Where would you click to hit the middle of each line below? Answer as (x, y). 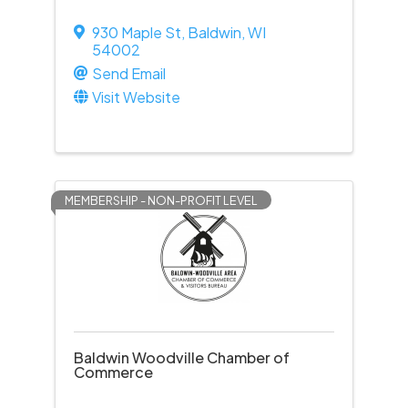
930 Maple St (136, 32)
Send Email (128, 73)
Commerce (113, 372)
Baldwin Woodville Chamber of (181, 357)
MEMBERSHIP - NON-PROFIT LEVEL (161, 200)
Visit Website (136, 97)
